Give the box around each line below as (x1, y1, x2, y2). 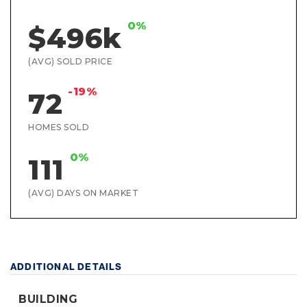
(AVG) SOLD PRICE (28, 56, 112, 66)
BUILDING (19, 293, 77, 306)
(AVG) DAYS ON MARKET (28, 188, 138, 198)
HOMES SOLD (28, 122, 89, 132)
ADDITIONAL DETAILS (10, 261, 123, 273)
